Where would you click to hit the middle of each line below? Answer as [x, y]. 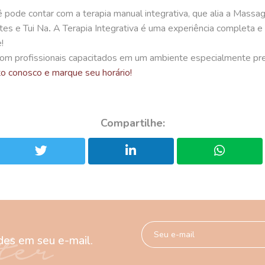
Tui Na [36, 28]
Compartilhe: [132, 123]
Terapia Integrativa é [104, 28]
